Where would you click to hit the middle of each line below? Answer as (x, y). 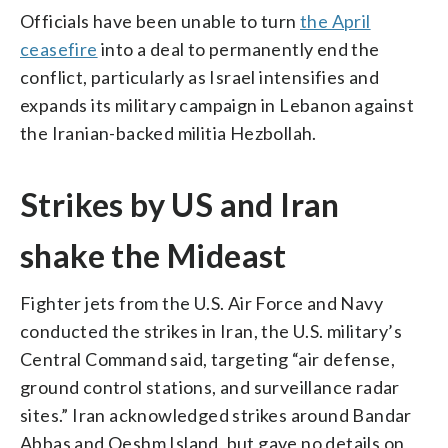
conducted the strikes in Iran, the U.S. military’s (211, 331)
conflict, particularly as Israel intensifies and (200, 77)
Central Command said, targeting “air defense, (207, 359)
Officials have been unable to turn (160, 21)
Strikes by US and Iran (180, 205)
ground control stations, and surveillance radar (210, 387)
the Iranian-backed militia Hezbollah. (168, 133)
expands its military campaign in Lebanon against (217, 105)
